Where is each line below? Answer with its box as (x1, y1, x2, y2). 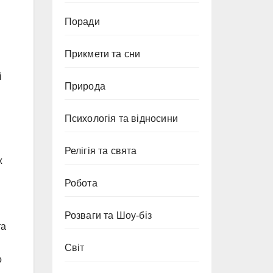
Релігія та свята (64, 146, 137, 156)
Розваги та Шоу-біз (64, 210, 152, 221)
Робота (64, 178, 97, 188)
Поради (64, 16, 100, 27)
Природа (64, 81, 105, 91)
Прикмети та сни (64, 49, 141, 59)
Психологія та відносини (64, 113, 179, 124)
